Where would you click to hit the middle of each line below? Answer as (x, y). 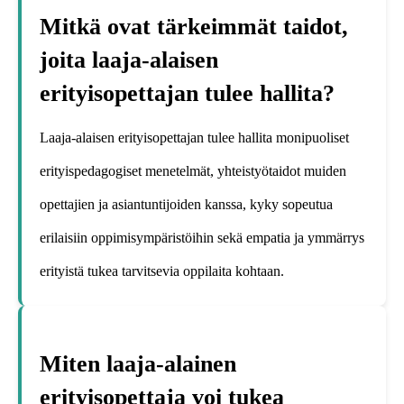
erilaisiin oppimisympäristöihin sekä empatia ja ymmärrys (202, 238)
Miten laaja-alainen (138, 363)
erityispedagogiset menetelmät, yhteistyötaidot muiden (193, 171)
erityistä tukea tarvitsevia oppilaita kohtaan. (162, 271)
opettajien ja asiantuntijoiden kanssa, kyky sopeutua (186, 205)
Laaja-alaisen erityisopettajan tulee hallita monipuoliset (194, 138)
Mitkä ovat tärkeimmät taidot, (194, 26)
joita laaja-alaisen (129, 60)
